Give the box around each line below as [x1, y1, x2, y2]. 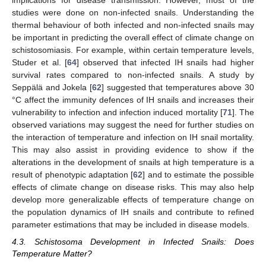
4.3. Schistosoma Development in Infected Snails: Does [12, 236, 254, 246]
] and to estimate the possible [142, 170, 255, 180]
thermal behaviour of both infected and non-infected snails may [12, 20, 254, 30]
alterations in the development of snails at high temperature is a [12, 157, 254, 167]
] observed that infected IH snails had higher [77, 58, 255, 68]
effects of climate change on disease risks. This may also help [12, 182, 254, 192]
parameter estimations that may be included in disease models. [12, 220, 249, 230]
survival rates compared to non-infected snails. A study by [12, 70, 254, 80]
